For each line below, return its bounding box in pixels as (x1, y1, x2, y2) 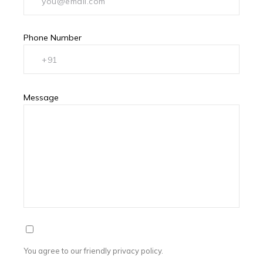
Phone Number (23, 32, 82, 43)
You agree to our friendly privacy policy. (23, 245, 163, 255)
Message (23, 92, 59, 103)
